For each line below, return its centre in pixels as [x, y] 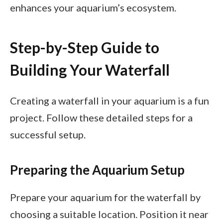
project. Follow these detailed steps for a [101, 118]
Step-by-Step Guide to [85, 47]
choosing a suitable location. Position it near [109, 214]
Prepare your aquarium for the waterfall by [105, 197]
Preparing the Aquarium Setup [97, 169]
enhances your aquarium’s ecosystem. [93, 8]
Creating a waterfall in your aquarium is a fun [110, 101]
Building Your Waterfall [90, 69]
